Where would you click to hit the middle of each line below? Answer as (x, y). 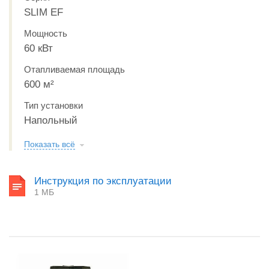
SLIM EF (44, 12)
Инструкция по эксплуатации (103, 181)
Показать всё (50, 144)
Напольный (51, 120)
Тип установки (53, 105)
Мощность (46, 33)
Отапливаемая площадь (74, 69)
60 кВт (38, 48)
